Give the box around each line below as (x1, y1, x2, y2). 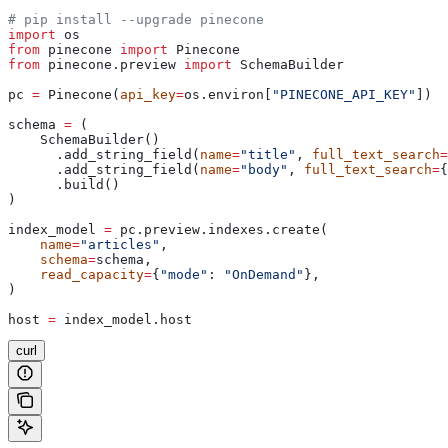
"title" (240, 146, 296, 162)
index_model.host (56, 311, 192, 327)
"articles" (80, 236, 160, 252)
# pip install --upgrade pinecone (8, 11, 264, 27)
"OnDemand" (224, 266, 304, 282)
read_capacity (8, 266, 144, 282)
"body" (240, 161, 288, 177)
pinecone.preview (40, 56, 184, 72)
